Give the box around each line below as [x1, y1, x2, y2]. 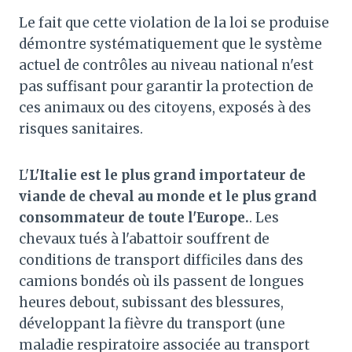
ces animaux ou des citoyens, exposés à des [19, 98, 311, 116]
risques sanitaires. [19, 119, 143, 137]
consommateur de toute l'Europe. [19, 208, 249, 226]
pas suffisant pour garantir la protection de [19, 77, 313, 95]
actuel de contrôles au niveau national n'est [19, 56, 313, 74]
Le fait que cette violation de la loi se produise [19, 13, 329, 31]
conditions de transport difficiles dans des [19, 251, 303, 269]
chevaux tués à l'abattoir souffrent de [19, 229, 269, 247]
